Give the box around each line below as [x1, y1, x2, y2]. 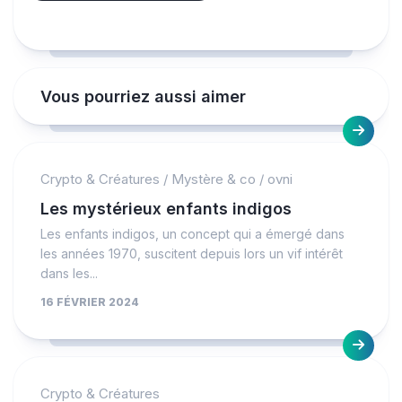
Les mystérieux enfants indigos [40, 198, 292, 218]
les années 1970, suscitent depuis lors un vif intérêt [40, 245, 343, 261]
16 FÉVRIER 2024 [40, 294, 139, 309]
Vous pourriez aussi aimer [40, 86, 246, 106]
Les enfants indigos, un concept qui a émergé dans [40, 225, 345, 241]
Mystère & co [171, 170, 256, 188]
